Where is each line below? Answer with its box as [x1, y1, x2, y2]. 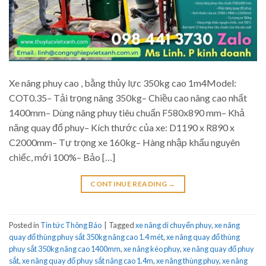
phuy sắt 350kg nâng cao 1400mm [9, 243, 121, 254]
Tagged [109, 220, 135, 230]
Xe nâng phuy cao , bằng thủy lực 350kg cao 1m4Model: [9, 77, 236, 89]
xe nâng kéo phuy [123, 243, 180, 254]
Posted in [9, 220, 40, 230]
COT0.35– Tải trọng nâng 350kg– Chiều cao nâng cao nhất [9, 92, 247, 104]
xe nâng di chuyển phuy [135, 220, 211, 230]
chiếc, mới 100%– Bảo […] [9, 151, 115, 163]
